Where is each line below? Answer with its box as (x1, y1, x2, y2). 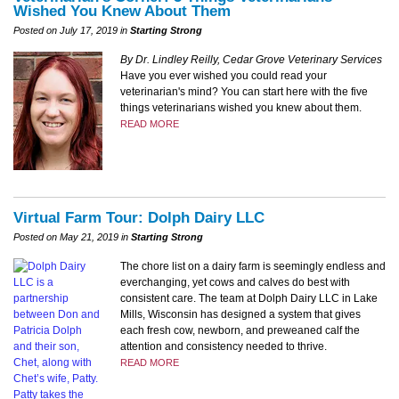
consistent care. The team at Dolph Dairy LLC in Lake (120, 292, 378, 305)
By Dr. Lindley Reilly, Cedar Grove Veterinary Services (120, 53, 382, 66)
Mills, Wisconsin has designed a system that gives (120, 308, 361, 322)
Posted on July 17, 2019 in (13, 24, 130, 36)
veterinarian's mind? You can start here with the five (120, 85, 368, 98)
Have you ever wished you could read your (120, 69, 327, 82)
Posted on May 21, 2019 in (13, 232, 131, 243)
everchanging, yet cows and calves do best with (120, 276, 350, 289)
